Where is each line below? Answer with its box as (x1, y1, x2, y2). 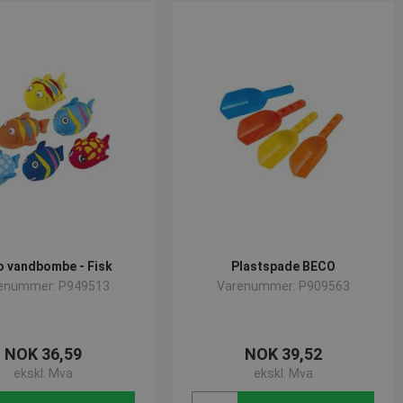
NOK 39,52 (244, 345, 322, 363)
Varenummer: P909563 (216, 279, 350, 293)
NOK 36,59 (4, 345, 83, 363)
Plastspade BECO (230, 259, 336, 273)
